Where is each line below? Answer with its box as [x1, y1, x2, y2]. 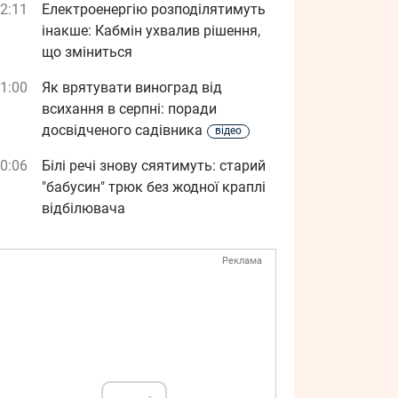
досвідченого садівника [42, 122, 203, 139]
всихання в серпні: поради [42, 100, 217, 117]
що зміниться [42, 44, 132, 60]
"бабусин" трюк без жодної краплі [42, 179, 266, 195]
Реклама [222, 255, 262, 267]
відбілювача [42, 200, 125, 217]
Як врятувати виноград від [42, 79, 222, 96]
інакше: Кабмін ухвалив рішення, [42, 22, 260, 39]
